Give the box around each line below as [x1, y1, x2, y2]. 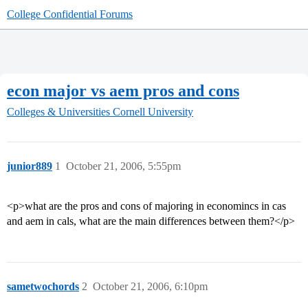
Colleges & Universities [7, 106, 110, 118]
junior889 [7, 160, 52, 173]
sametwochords [7, 280, 79, 293]
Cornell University [113, 106, 193, 118]
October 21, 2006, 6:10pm [93, 280, 208, 293]
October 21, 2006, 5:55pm [66, 160, 181, 173]
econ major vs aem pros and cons [7, 81, 239, 100]
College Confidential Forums [7, 8, 133, 20]
